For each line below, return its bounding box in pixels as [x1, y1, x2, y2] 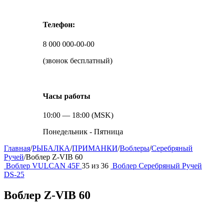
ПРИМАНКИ [72, 144, 118, 153]
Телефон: [43, 20, 75, 29]
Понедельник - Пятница [43, 127, 123, 136]
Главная [4, 144, 30, 153]
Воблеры [120, 144, 149, 153]
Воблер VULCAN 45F [6, 162, 82, 170]
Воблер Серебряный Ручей [112, 162, 202, 170]
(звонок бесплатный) [43, 56, 112, 65]
